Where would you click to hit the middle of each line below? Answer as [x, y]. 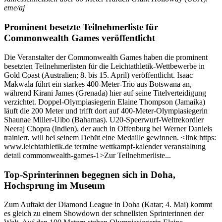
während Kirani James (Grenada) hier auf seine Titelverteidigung [105, 93]
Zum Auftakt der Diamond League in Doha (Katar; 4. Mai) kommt [108, 205]
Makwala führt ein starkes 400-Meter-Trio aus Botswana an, [98, 84]
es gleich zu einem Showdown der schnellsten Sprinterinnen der [104, 214]
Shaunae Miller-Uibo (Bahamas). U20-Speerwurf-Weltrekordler [104, 119]
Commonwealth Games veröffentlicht [80, 38]
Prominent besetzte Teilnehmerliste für [81, 27]
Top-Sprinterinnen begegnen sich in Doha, [90, 174]
